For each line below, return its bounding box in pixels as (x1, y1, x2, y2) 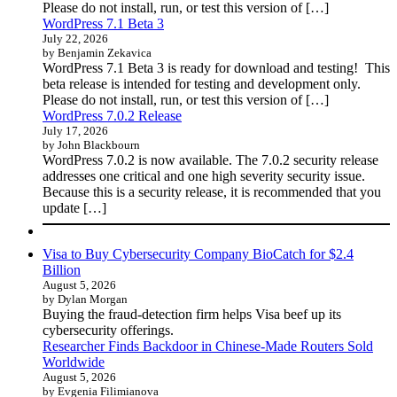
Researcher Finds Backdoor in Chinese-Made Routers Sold (43, 339, 373, 354)
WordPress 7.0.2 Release (43, 108, 182, 123)
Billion (43, 262, 81, 277)
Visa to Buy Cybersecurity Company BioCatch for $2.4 (43, 246, 354, 261)
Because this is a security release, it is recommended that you (43, 184, 381, 199)
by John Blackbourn (43, 138, 140, 152)
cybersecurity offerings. (43, 323, 174, 338)
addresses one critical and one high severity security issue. (43, 168, 365, 183)
